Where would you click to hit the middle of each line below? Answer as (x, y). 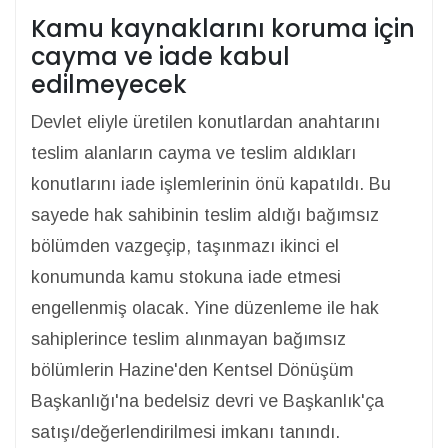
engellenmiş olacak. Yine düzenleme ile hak (205, 308)
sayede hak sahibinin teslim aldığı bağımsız (205, 215)
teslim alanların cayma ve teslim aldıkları (193, 153)
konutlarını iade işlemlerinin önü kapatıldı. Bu (211, 184)
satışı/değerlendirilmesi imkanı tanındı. (185, 432)
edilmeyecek (109, 84)
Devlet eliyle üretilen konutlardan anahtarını (205, 122)
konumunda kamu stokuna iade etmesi (186, 277)
